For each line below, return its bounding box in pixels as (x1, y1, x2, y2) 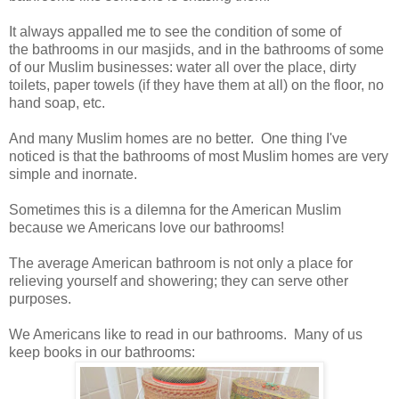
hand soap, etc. (9, 94, 109, 110)
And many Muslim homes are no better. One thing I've (9, 130, 347, 146)
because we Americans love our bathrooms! (9, 219, 284, 235)
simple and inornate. (9, 166, 137, 182)
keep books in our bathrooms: (9, 344, 195, 360)
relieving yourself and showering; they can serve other (9, 273, 348, 289)
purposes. (9, 290, 71, 306)
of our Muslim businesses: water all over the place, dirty (9, 59, 356, 75)
